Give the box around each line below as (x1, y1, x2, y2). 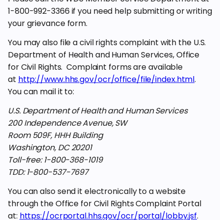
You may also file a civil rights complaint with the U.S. (8, 37, 206, 48)
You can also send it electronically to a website (8, 186, 186, 197)
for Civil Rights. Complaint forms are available (8, 61, 183, 73)
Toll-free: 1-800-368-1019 (8, 154, 103, 165)
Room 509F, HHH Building (8, 130, 103, 141)
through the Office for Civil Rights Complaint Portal (8, 198, 201, 209)
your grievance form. (8, 18, 87, 29)
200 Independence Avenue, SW (8, 117, 128, 129)
